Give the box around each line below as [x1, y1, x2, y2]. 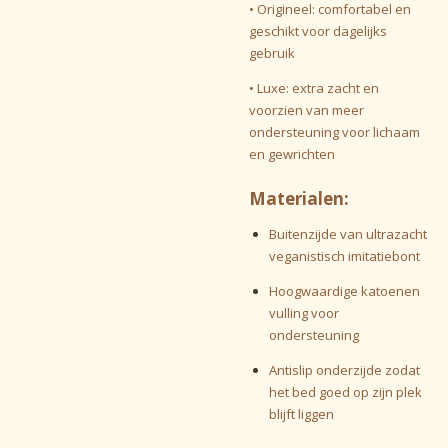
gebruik [249, 43, 295, 62]
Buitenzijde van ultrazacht [268, 225, 427, 244]
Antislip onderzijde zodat [268, 361, 420, 380]
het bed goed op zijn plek [268, 383, 422, 402]
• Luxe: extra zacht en [249, 78, 379, 97]
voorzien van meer [249, 100, 364, 119]
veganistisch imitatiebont [268, 247, 420, 266]
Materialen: [249, 187, 349, 211]
